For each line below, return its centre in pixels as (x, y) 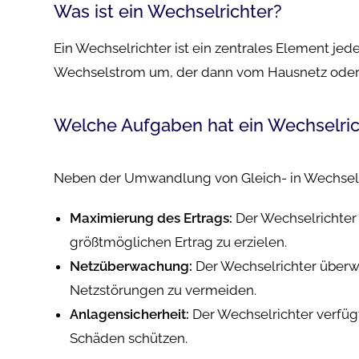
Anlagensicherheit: (130, 314)
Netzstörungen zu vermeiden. (163, 290)
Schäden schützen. (129, 338)
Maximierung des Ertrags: (151, 218)
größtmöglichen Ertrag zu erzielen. (179, 242)
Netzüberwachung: (131, 266)
